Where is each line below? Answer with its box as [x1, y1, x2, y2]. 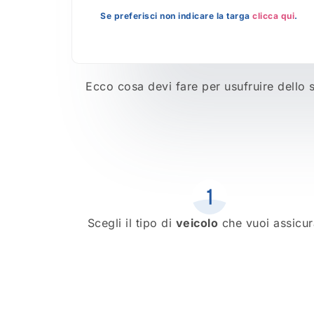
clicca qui [252, 10, 294, 21]
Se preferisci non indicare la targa [100, 10, 252, 21]
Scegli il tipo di [87, 216, 176, 231]
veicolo [175, 216, 219, 231]
